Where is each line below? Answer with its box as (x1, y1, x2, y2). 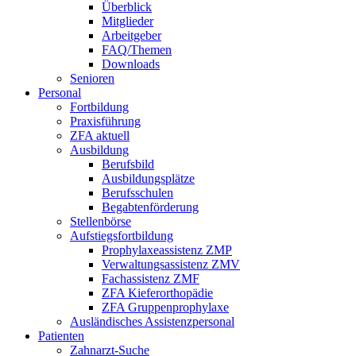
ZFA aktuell (70, 129, 130, 142)
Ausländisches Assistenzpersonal (70, 315, 234, 328)
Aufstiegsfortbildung (70, 229, 173, 242)
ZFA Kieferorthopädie (102, 286, 213, 300)
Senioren (70, 72, 114, 85)
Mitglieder (102, 14, 153, 28)
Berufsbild (102, 157, 154, 171)
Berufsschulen (102, 186, 173, 199)
